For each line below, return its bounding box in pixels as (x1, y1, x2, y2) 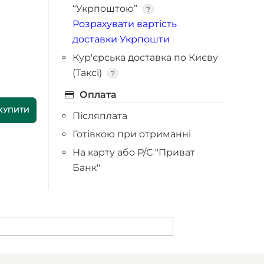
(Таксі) (72, 67, 105, 78)
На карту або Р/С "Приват (72, 147, 196, 158)
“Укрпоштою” (72, 3, 140, 14)
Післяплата (72, 110, 128, 121)
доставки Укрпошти (72, 34, 170, 45)
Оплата (77, 89, 117, 100)
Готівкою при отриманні (72, 128, 192, 140)
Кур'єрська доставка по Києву (72, 52, 219, 63)
